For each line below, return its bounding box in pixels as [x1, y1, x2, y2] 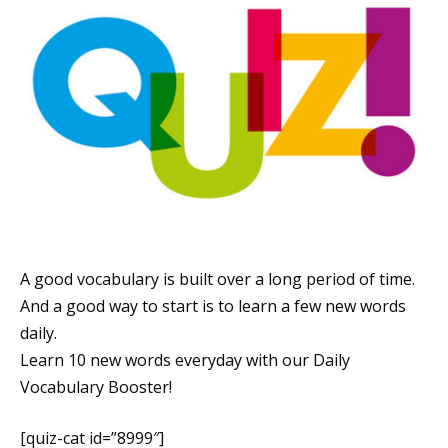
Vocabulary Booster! [20, 376, 172, 398]
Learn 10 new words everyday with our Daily [20, 349, 350, 371]
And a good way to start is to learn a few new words [20, 295, 406, 317]
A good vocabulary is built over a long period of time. [20, 268, 415, 290]
